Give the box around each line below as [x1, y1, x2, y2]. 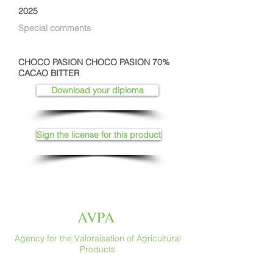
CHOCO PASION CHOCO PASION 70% [18, 57, 169, 68]
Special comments [18, 23, 91, 34]
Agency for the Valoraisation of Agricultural [14, 233, 181, 244]
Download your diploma [51, 85, 144, 96]
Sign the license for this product [37, 129, 161, 140]
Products [80, 244, 115, 255]
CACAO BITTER [18, 68, 79, 79]
